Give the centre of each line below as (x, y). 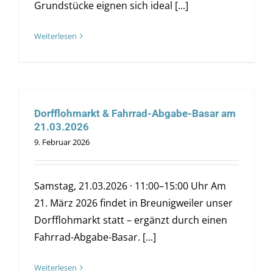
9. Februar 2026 (62, 142)
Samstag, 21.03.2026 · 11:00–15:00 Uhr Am (130, 186)
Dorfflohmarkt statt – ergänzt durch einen (130, 220)
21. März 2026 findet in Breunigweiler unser (133, 203)
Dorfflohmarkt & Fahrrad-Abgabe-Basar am (135, 114)
